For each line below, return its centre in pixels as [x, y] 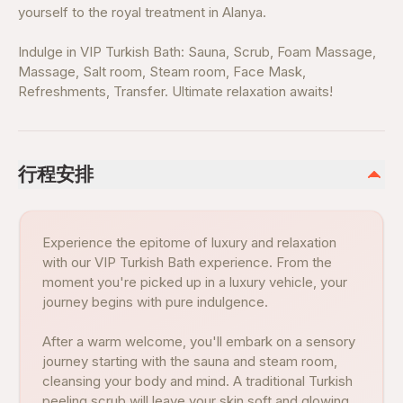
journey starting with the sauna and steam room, [190, 361]
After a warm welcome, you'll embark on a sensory [199, 341]
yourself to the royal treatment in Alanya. [142, 12]
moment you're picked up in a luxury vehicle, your [195, 282]
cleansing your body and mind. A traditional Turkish [197, 381]
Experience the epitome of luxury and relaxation [189, 242]
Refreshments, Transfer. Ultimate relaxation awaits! [175, 91]
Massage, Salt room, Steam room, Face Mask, [162, 72]
